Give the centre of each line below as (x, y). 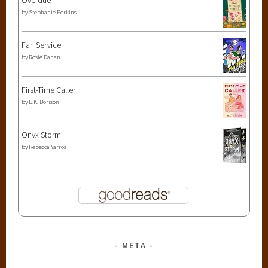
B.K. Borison (44, 102)
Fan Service (42, 45)
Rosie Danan (45, 57)
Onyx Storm (42, 134)
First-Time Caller (49, 89)
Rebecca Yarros (48, 147)
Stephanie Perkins (53, 12)
